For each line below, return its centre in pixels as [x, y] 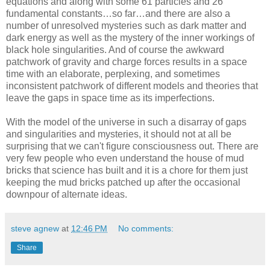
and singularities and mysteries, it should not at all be [119, 134]
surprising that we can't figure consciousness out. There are [132, 146]
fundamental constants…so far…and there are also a [118, 13]
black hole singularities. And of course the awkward [115, 49]
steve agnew [35, 228]
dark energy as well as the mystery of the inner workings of [130, 37]
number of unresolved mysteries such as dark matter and [126, 25]
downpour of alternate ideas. [67, 194]
